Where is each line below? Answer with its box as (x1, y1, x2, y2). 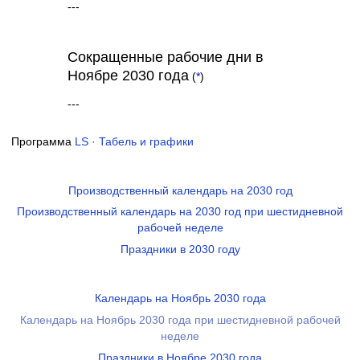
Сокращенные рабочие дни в (67, 49, 264, 66)
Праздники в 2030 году (120, 243, 240, 256)
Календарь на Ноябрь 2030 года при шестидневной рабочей (19, 313, 341, 326)
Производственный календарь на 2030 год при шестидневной (17, 206, 343, 219)
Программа (10, 135, 75, 148)
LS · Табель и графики (74, 135, 194, 148)
